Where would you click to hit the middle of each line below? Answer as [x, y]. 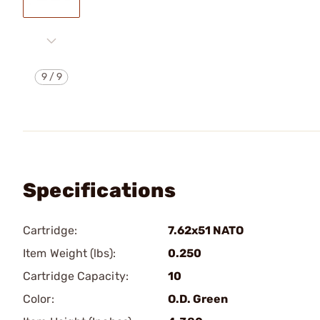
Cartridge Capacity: [76, 276]
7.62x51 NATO [206, 230]
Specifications [99, 190]
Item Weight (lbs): [69, 253]
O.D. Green [198, 299]
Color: [39, 299]
